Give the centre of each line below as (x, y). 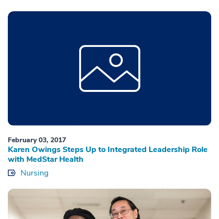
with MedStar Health (46, 159)
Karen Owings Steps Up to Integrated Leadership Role (108, 149)
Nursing (34, 173)
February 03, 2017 (37, 140)
